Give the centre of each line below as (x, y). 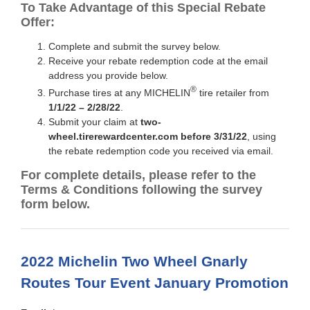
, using (261, 137)
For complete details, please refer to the (138, 175)
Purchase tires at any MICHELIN (119, 93)
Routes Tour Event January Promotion (154, 283)
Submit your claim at (94, 122)
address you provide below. (108, 76)
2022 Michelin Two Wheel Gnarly (134, 262)
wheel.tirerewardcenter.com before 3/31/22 (147, 137)
